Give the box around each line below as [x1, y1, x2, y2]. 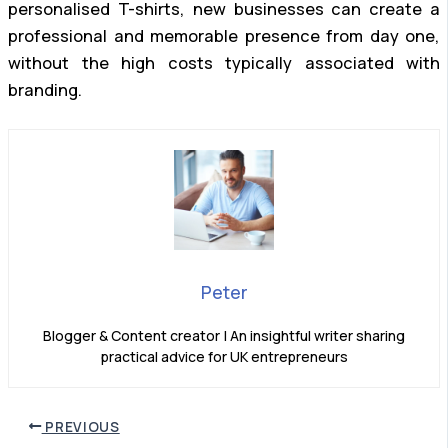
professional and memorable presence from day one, [8, 24, 440, 47]
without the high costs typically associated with [8, 51, 440, 74]
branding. [8, 78, 82, 101]
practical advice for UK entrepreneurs [100, 346, 348, 366]
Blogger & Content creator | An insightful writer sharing [43, 325, 405, 345]
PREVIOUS [41, 417, 120, 436]
